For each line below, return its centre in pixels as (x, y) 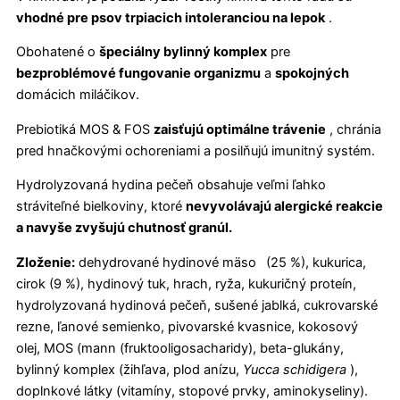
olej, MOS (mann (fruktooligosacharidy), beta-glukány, (180, 349)
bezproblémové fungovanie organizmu (138, 74)
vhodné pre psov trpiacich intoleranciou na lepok (171, 17)
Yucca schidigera (295, 370)
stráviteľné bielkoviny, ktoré (101, 207)
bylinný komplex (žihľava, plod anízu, (129, 370)
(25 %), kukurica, (314, 263)
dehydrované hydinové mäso (167, 263)
